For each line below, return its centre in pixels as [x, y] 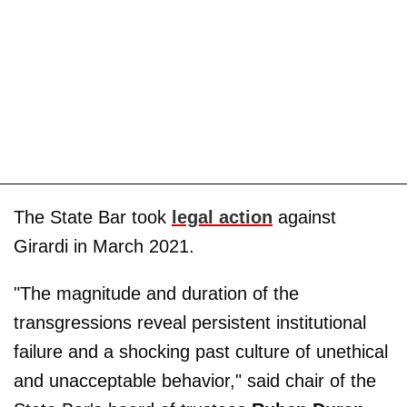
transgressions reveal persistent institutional [190, 323]
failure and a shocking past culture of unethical [201, 352]
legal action [222, 218]
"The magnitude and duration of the [156, 294]
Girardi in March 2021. [104, 247]
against [304, 218]
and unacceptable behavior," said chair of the [195, 381]
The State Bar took [93, 218]
